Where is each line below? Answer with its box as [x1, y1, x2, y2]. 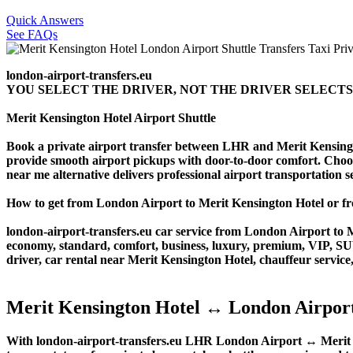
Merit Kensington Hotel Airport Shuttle [6, 110, 216, 124]
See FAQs [6, 27, 58, 41]
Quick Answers [6, 13, 84, 27]
